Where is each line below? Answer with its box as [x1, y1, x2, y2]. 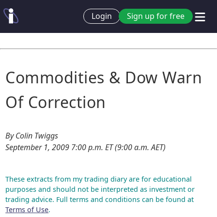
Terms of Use [5, 205, 49, 214]
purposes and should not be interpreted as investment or [5, 185, 195, 194]
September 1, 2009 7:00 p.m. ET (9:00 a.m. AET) [5, 142, 166, 153]
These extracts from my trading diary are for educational [5, 174, 192, 184]
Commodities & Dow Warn [5, 67, 202, 88]
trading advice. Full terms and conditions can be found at [5, 195, 194, 204]
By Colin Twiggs [5, 130, 59, 141]
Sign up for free [127, 11, 185, 22]
